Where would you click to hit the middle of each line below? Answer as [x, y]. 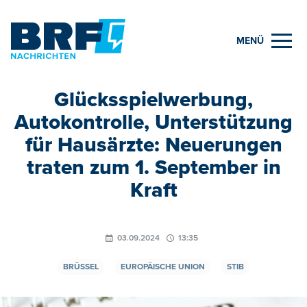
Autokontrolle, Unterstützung [153, 122]
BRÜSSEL [81, 267]
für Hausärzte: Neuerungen [153, 145]
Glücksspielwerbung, [153, 99]
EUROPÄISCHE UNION [163, 267]
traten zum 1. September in [153, 167]
